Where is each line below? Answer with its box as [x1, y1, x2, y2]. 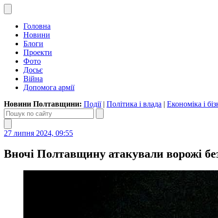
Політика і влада [107, 100, 162, 108]
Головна [23, 22, 51, 30]
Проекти [23, 48, 52, 56]
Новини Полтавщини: [4, 100, 84, 108]
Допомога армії [23, 83, 74, 91]
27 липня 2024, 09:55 [4, 129, 73, 137]
